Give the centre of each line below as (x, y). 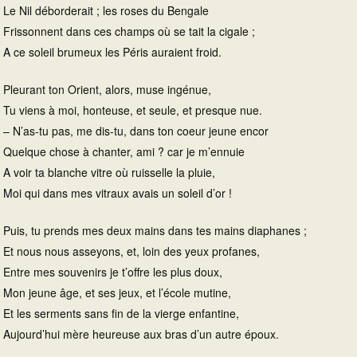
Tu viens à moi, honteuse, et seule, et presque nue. (133, 110)
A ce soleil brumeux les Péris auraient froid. (112, 52)
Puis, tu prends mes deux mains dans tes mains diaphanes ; (155, 231)
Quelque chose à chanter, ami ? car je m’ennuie (124, 152)
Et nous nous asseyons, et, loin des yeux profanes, (131, 251)
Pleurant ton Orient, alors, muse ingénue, (107, 90)
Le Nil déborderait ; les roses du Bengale (106, 11)
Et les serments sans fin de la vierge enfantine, (121, 314)
